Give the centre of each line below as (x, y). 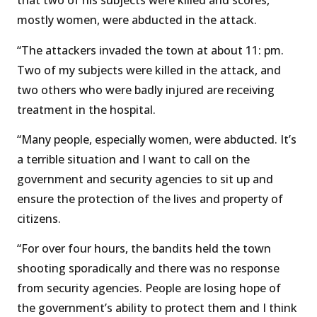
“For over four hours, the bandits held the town (144, 249)
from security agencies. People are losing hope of (149, 288)
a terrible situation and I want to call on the (133, 159)
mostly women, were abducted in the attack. (137, 20)
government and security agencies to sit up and (145, 179)
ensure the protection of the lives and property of (150, 198)
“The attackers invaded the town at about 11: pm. (150, 50)
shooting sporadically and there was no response (148, 269)
